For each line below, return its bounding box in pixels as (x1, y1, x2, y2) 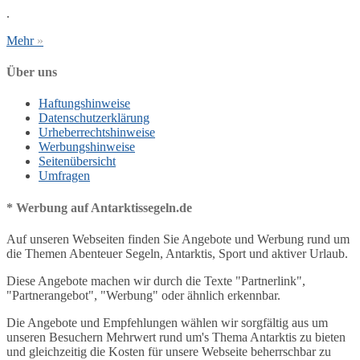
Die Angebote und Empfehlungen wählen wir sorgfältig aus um (6, 316, 328, 329)
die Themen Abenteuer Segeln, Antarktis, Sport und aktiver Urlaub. (6, 247, 348, 260)
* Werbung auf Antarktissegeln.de (6, 200, 192, 215)
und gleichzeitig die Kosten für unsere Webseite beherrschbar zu (6, 345, 331, 358)
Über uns (6, 65, 57, 80)
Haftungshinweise (39, 96, 130, 111)
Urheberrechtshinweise (39, 125, 155, 140)
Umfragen (39, 169, 90, 183)
